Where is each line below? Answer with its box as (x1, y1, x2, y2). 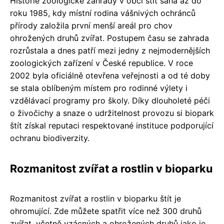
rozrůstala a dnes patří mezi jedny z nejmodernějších (10, 45, 210, 55)
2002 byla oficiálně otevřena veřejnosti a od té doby (10, 70, 210, 80)
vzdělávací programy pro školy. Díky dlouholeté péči (10, 95, 210, 105)
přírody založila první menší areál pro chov (10, 20, 172, 30)
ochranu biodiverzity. (10, 132, 89, 143)
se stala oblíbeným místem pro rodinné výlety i (10, 82, 187, 93)
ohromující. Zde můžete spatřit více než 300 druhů (10, 205, 201, 216)
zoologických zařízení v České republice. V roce (10, 57, 193, 68)
